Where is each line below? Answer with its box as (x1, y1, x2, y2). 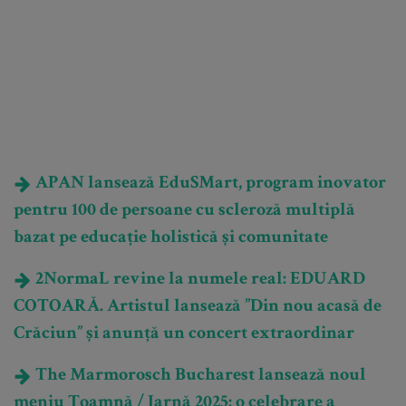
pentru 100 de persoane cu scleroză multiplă (14, 201, 355, 220)
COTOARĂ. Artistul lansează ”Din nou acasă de (14, 297, 382, 316)
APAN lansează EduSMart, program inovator (32, 174, 386, 193)
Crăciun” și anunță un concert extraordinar (14, 324, 354, 343)
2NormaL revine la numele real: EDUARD (32, 270, 365, 289)
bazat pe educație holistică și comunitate (14, 228, 328, 247)
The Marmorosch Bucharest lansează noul (32, 366, 366, 385)
